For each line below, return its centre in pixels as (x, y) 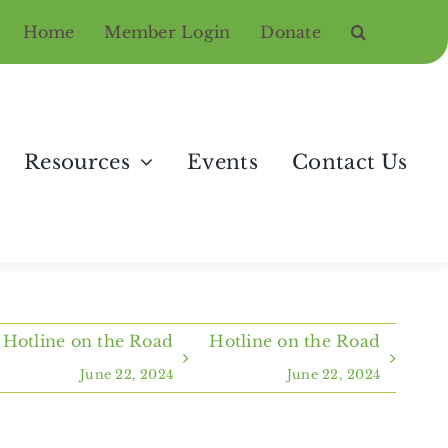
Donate (290, 32)
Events (222, 162)
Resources (77, 162)
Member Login (167, 32)
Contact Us (349, 162)
